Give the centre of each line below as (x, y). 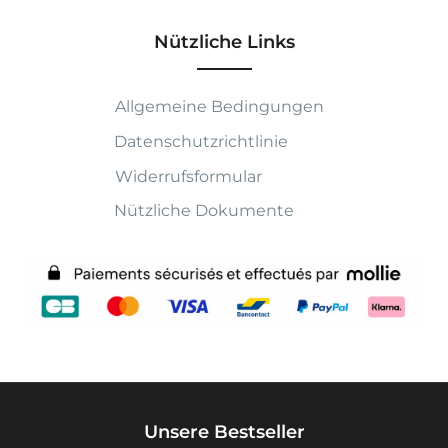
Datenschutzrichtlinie (201, 141)
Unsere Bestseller (224, 431)
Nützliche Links (224, 41)
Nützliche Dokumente (204, 211)
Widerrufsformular (186, 176)
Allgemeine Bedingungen (217, 106)
